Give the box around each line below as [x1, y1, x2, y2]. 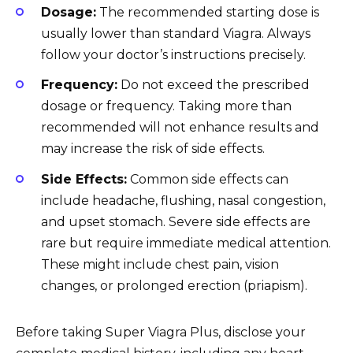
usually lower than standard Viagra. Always [41, 26, 310, 42]
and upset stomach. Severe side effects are [41, 214, 310, 229]
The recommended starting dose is [96, 5, 319, 20]
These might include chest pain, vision [41, 256, 279, 272]
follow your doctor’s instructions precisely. [41, 47, 306, 63]
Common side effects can [127, 171, 288, 187]
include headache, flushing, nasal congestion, [41, 192, 325, 208]
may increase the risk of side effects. [41, 141, 265, 157]
